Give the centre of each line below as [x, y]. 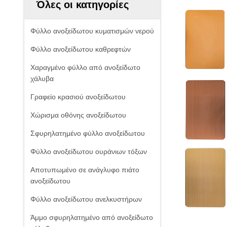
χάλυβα [42, 79]
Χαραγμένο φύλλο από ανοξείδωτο [85, 67]
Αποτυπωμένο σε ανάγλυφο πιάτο [85, 170]
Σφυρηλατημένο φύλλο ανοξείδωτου [88, 133]
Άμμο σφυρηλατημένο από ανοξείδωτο [92, 217]
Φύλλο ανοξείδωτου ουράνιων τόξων [89, 152]
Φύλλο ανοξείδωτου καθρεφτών [81, 49]
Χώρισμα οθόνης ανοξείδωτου [78, 115]
